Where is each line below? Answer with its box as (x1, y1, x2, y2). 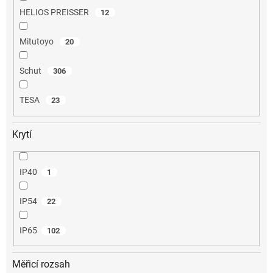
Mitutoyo (19, 37, 55, 47)
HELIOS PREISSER (19, 7, 91, 18)
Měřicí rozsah (12, 258, 70, 271)
